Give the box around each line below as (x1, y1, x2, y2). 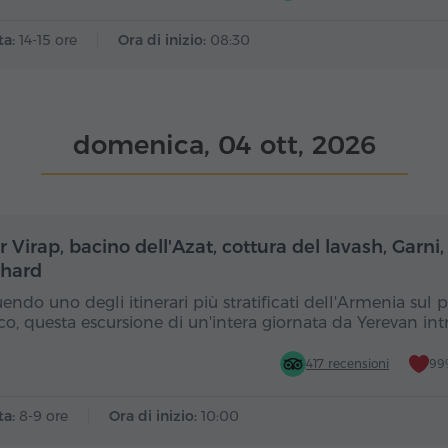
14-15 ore (19, 31, 77, 49)
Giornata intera (120, 234, 224, 252)
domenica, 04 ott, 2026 (72, 129, 376, 161)
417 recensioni (306, 356, 389, 371)
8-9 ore (19, 407, 68, 425)
